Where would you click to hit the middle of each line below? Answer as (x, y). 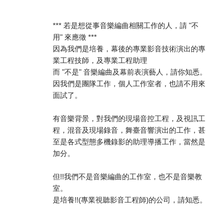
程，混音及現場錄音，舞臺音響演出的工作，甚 (129, 130)
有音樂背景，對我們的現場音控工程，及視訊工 (129, 118)
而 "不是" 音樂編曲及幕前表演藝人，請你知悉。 (130, 72)
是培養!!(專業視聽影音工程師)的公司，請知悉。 (130, 200)
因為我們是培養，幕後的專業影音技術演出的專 (129, 49)
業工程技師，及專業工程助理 (100, 60)
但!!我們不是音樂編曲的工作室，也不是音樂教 (127, 177)
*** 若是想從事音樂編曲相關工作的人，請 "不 (126, 25)
